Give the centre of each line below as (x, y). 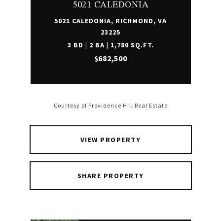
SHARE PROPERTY (110, 176)
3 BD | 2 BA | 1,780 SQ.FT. (110, 45)
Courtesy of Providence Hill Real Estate (110, 106)
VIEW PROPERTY (110, 140)
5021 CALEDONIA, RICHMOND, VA (110, 21)
